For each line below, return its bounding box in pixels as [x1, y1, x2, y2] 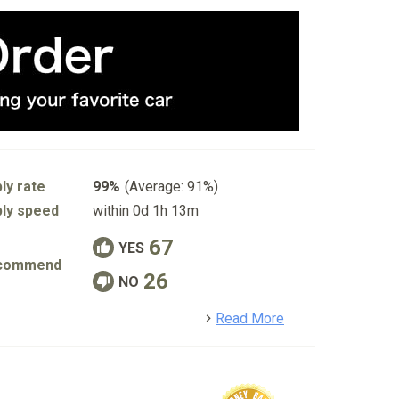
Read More [216, 310, 284, 327]
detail [283, 309, 318, 326]
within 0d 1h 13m [93, 202, 199, 219]
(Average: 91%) [125, 178, 218, 195]
